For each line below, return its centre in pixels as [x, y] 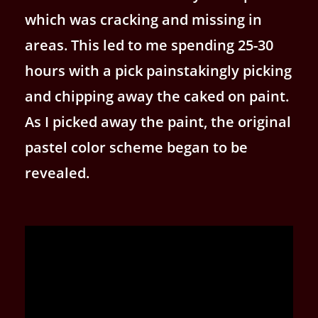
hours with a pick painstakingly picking [158, 70]
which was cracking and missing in [143, 19]
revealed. [57, 172]
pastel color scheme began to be [136, 147]
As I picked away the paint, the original [158, 121]
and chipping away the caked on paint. [157, 96]
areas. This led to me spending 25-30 [149, 45]
